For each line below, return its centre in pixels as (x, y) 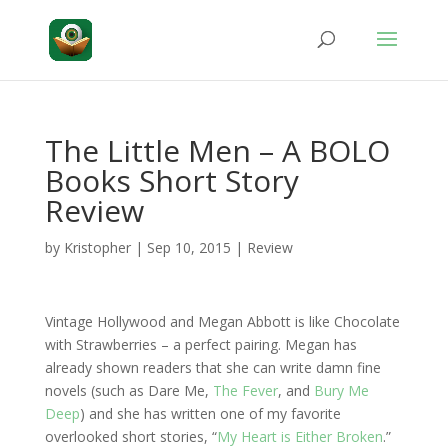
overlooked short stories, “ (130, 436)
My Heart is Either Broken (299, 436)
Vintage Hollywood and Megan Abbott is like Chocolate (222, 321)
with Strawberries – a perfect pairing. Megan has (200, 344)
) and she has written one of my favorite (210, 413)
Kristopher (97, 247)
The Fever (245, 390)
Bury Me (341, 390)
